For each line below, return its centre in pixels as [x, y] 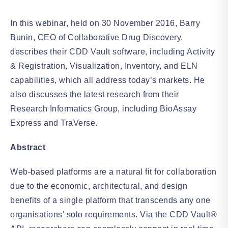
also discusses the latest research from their [95, 94]
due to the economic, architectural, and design [99, 186]
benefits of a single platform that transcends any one [110, 200]
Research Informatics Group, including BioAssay [103, 109]
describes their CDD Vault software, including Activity [112, 52]
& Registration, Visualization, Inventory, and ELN [104, 66]
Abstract [28, 147]
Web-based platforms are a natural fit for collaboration [113, 172]
